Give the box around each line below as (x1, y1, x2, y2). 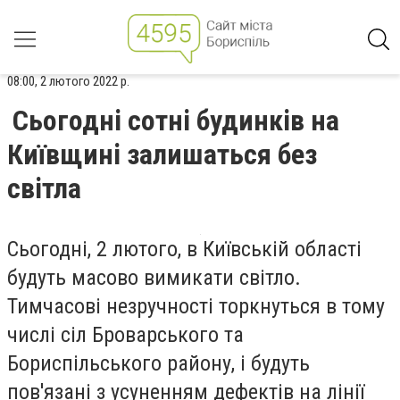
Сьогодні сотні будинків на (12, 104, 339, 137)
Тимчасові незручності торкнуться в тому (7, 294, 385, 319)
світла (7, 171, 81, 205)
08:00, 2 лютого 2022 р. (7, 73, 129, 89)
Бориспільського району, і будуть (7, 351, 310, 376)
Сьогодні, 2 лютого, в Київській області (7, 237, 362, 262)
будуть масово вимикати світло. (7, 265, 301, 290)
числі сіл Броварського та (7, 322, 244, 347)
